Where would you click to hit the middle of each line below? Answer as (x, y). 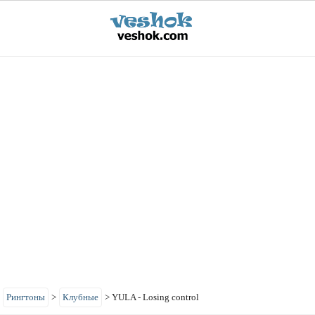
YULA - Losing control (155, 297)
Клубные (81, 297)
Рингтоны (26, 297)
